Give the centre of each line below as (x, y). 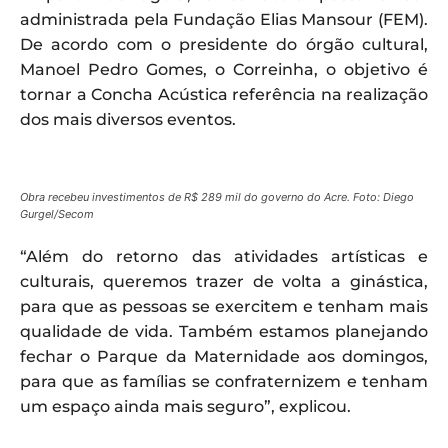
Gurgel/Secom (57, 214)
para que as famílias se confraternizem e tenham (224, 382)
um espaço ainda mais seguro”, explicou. (185, 407)
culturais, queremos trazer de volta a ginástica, (224, 282)
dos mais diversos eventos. (128, 120)
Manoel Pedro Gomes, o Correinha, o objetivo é (224, 70)
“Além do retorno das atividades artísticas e (224, 257)
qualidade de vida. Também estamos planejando (224, 332)
